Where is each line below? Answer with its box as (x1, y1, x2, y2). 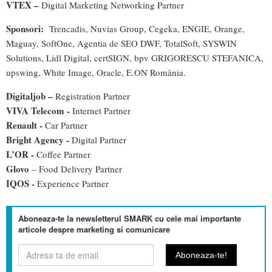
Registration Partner (55, 89, 130, 102)
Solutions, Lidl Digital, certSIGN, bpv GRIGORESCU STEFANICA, (6, 51, 263, 64)
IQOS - (6, 176, 37, 190)
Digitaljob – (6, 89, 55, 103)
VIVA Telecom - (6, 103, 72, 117)
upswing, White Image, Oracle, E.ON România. (6, 66, 186, 78)
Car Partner (45, 118, 87, 131)
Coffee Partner (36, 148, 90, 160)
